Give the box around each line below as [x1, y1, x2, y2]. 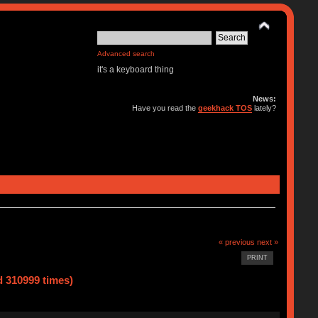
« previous [219, 237, 256, 246]
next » [257, 237, 279, 246]
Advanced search [97, 50, 155, 57]
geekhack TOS [198, 104, 253, 112]
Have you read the [132, 104, 199, 112]
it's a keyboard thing [97, 65, 175, 75]
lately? [252, 104, 277, 112]
